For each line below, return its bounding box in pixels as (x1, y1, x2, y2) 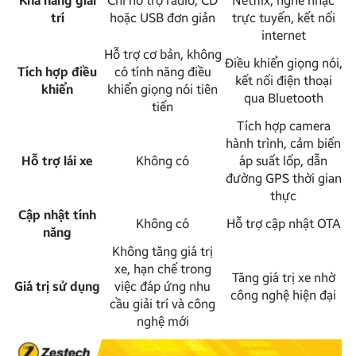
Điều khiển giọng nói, (224, 55, 342, 71)
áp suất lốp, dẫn (239, 153, 327, 168)
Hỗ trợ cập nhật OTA (226, 215, 341, 231)
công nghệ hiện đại (230, 287, 336, 303)
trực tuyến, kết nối (231, 10, 335, 25)
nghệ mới (136, 313, 189, 329)
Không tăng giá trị (112, 243, 213, 259)
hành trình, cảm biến (226, 135, 341, 151)
